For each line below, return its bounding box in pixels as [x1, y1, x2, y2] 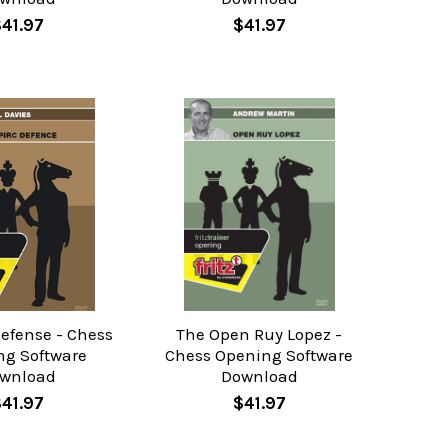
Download [220, 366, 298, 387]
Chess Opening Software [165, 345, 354, 366]
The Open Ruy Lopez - [176, 324, 343, 345]
